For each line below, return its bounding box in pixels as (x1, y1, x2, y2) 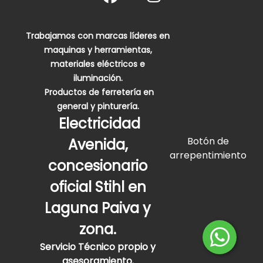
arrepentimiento (170, 149, 247, 162)
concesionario (48, 156, 147, 176)
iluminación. (73, 72, 123, 84)
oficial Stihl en (49, 177, 146, 197)
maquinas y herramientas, (43, 44, 152, 56)
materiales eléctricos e (50, 58, 145, 70)
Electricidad (55, 114, 140, 133)
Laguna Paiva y (45, 198, 151, 218)
